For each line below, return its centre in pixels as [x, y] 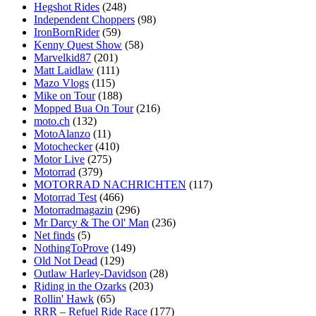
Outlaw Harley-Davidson [90, 273]
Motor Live [59, 159]
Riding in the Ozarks [80, 286]
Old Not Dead [66, 260]
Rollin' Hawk [64, 298]
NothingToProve [71, 248]
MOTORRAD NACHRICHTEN [110, 184]
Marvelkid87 [62, 57]
